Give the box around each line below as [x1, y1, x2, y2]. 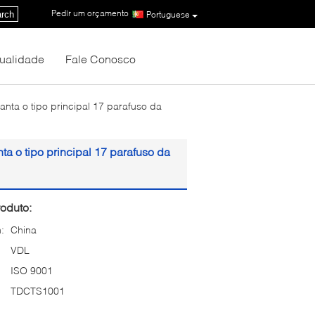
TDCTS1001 [11, 285, 65, 297]
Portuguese [146, 8, 190, 20]
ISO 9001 [11, 264, 53, 276]
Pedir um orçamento [51, 8, 129, 19]
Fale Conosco [65, 52, 136, 65]
